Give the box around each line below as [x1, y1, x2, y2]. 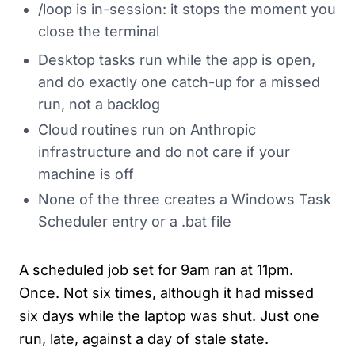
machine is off [38, 166, 134, 182]
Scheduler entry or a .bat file [38, 213, 231, 230]
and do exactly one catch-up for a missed [38, 74, 320, 90]
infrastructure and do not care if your [38, 143, 290, 160]
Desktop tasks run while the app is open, [38, 52, 315, 68]
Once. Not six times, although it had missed [19, 284, 314, 301]
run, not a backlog [38, 96, 160, 113]
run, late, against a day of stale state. [19, 330, 269, 347]
